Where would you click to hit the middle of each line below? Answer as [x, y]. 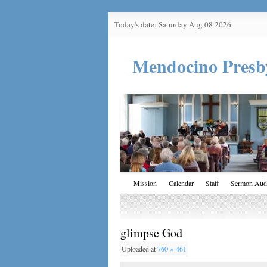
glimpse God [151, 233]
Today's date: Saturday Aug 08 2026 [173, 24]
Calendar [181, 183]
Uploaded [136, 249]
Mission [145, 183]
